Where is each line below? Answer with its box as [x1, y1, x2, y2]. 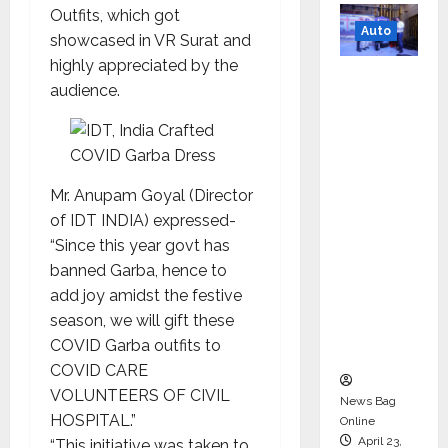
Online [339, 413, 375, 428]
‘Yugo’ [339, 340, 397, 365]
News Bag [339, 393, 396, 408]
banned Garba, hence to [50, 261, 227, 280]
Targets [339, 140, 407, 165]
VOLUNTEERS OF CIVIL [50, 386, 230, 405]
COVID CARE [50, 361, 148, 380]
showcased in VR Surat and [50, 31, 251, 50]
